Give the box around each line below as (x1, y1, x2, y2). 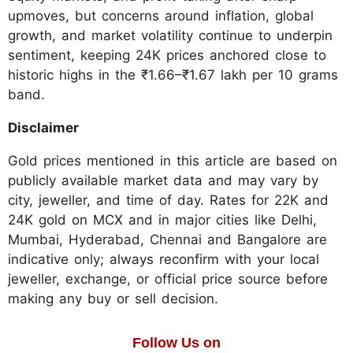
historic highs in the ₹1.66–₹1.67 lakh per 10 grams (8, 67, 338, 84)
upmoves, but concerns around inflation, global (8, 8, 314, 24)
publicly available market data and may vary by (8, 173, 318, 189)
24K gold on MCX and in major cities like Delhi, (8, 212, 317, 229)
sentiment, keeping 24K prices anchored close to (8, 47, 326, 64)
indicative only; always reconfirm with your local (8, 251, 319, 268)
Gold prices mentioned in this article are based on (8, 153, 337, 169)
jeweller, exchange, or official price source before (8, 271, 328, 288)
